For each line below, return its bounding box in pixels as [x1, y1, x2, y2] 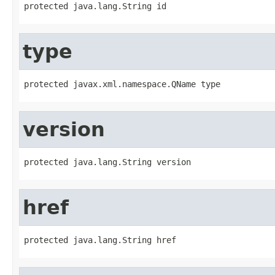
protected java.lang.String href [24, 234, 176, 245]
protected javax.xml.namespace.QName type [24, 79, 220, 89]
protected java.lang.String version [24, 157, 191, 167]
